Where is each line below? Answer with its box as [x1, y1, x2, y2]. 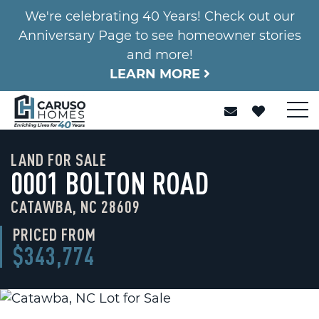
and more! [126, 47, 193, 63]
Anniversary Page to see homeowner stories [18, 28, 301, 43]
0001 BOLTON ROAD [11, 166, 209, 200]
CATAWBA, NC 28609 [11, 197, 140, 216]
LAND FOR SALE [11, 150, 107, 169]
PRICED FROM [13, 224, 96, 244]
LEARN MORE [109, 66, 204, 82]
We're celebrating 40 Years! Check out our [24, 9, 295, 24]
